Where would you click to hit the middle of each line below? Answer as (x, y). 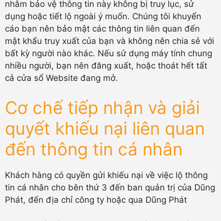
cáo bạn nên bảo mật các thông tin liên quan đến (102, 29)
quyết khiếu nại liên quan (105, 128)
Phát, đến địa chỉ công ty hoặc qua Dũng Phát (96, 200)
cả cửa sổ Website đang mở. (61, 78)
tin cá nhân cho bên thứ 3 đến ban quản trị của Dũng (110, 187)
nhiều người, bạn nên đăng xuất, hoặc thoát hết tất (106, 66)
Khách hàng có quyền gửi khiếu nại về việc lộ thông (106, 175)
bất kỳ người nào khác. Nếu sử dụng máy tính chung (109, 53)
